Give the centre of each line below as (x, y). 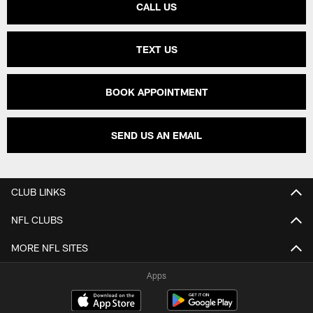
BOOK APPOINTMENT (156, 92)
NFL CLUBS (37, 220)
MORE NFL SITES (50, 248)
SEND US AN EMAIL (156, 135)
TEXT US (156, 50)
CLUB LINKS (38, 192)
